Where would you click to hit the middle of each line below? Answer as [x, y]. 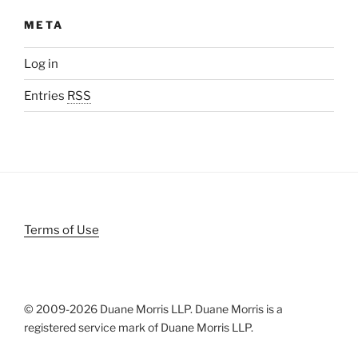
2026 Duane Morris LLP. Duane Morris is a [176, 309]
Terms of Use [62, 231]
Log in [41, 64]
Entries [46, 95]
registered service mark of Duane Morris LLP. [139, 328]
